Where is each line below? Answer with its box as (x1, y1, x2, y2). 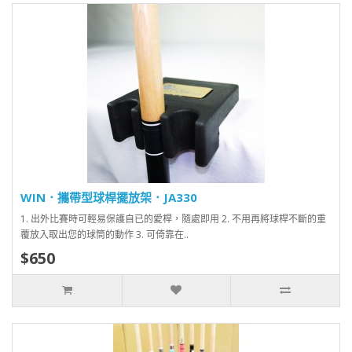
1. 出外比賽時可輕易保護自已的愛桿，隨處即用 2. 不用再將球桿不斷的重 (20, 212, 326, 225)
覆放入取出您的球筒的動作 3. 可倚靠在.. (20, 228, 189, 241)
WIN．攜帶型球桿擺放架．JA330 (20, 189, 197, 205)
